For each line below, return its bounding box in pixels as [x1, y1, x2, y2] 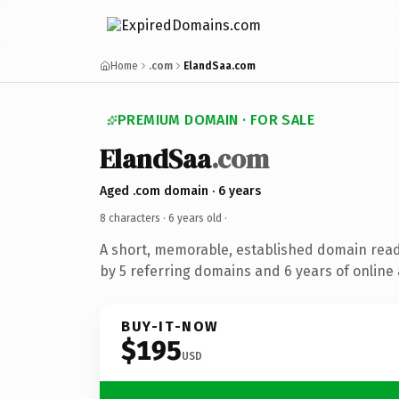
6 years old [168, 211, 222, 224]
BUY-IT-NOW [121, 317, 219, 335]
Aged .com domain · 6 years [100, 183, 261, 199]
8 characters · [100, 211, 168, 224]
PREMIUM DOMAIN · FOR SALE [118, 111, 314, 128]
